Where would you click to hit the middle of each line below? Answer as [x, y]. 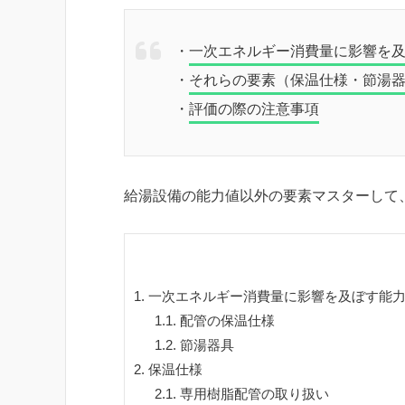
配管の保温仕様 [225, 321]
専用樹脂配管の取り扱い [252, 394]
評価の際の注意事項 [254, 108]
